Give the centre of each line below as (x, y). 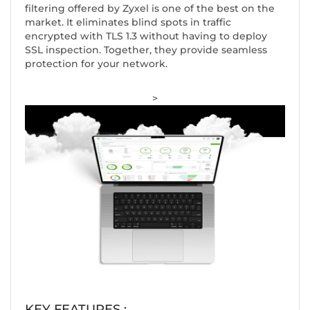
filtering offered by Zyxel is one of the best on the (150, 9)
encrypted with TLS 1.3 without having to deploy (146, 36)
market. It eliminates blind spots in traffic (128, 22)
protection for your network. (96, 64)
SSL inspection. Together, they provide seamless (146, 50)
